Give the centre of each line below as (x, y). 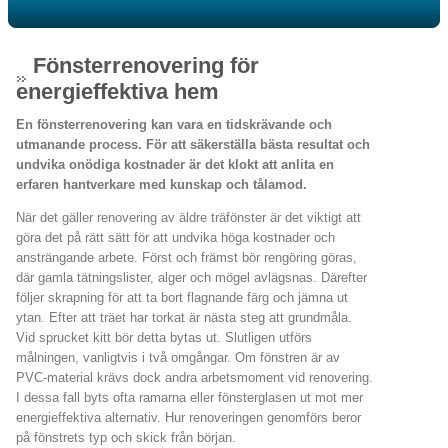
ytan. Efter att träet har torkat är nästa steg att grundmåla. (184, 318)
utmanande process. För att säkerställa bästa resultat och (193, 145)
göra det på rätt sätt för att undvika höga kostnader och (175, 238)
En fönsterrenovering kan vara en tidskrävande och (174, 125)
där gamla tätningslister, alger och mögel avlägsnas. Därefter (191, 278)
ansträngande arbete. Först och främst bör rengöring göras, (186, 258)
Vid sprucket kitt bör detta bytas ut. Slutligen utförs (164, 338)
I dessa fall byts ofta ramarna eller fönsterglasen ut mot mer (189, 398)
